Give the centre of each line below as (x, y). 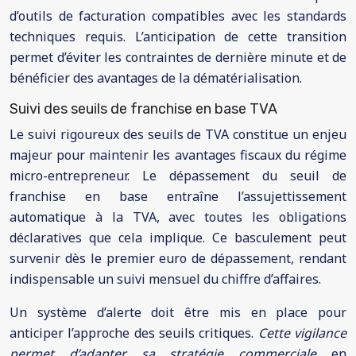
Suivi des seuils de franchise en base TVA (143, 109)
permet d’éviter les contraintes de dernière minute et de (178, 57)
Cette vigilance (302, 333)
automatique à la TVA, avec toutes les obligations (178, 217)
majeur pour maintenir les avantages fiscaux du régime (178, 155)
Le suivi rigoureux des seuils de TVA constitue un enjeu (178, 134)
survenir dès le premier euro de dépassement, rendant (178, 258)
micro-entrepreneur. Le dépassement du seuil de (178, 176)
